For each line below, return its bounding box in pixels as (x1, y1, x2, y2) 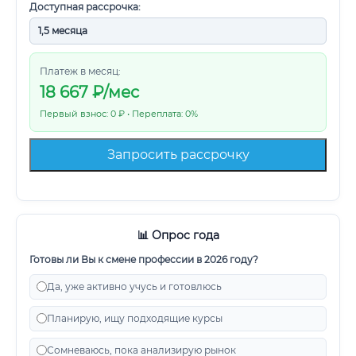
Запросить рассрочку (106, 147, 250, 162)
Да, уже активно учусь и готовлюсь (47, 281, 222, 292)
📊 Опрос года (137, 228, 219, 242)
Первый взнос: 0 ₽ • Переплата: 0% (40, 108, 198, 119)
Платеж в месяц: (40, 65, 121, 77)
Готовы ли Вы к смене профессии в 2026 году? (29, 253, 258, 265)
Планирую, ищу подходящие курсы (47, 312, 222, 324)
